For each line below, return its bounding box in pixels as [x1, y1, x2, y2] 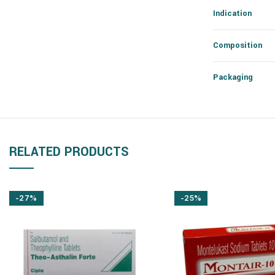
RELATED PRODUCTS [9, 143, 129, 161]
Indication [213, 8, 252, 19]
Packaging [213, 72, 253, 83]
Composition [213, 40, 262, 51]
